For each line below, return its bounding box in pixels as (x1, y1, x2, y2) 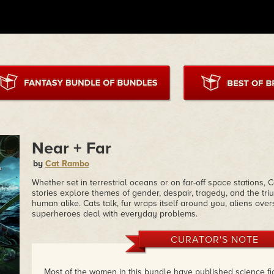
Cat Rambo (45, 158, 89, 169)
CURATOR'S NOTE (170, 234, 259, 246)
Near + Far (31, 138, 111, 158)
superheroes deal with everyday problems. (31, 209, 198, 219)
